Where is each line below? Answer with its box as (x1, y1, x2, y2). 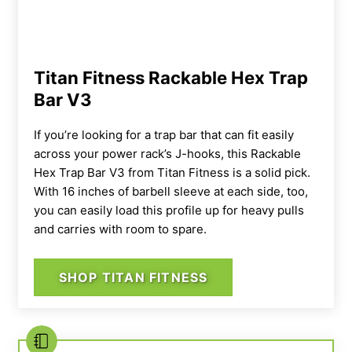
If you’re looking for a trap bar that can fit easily (34, 126, 294, 142)
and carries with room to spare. (34, 221, 207, 236)
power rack (102, 145, 164, 161)
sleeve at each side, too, (170, 183, 308, 199)
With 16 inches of (34, 183, 132, 199)
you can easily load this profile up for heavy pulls (34, 202, 304, 218)
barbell (132, 183, 170, 199)
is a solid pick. (229, 164, 310, 180)
